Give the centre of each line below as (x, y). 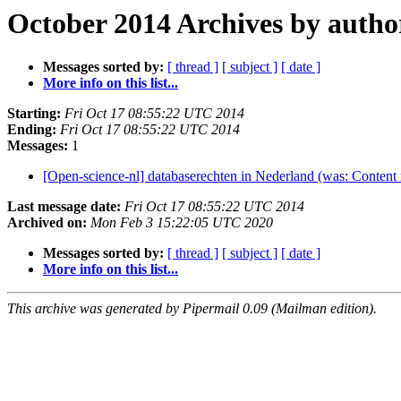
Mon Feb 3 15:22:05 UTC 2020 (182, 223)
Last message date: (64, 207)
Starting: (34, 114)
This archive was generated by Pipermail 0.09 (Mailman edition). (192, 309)
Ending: (32, 130)
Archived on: (47, 223)
